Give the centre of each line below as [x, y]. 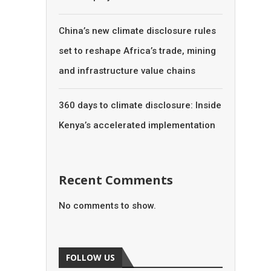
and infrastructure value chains [127, 70]
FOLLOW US [90, 257]
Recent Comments [116, 180]
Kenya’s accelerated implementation [137, 125]
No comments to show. [107, 205]
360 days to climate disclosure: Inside [140, 105]
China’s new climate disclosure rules [137, 31]
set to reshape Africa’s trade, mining [137, 51]
